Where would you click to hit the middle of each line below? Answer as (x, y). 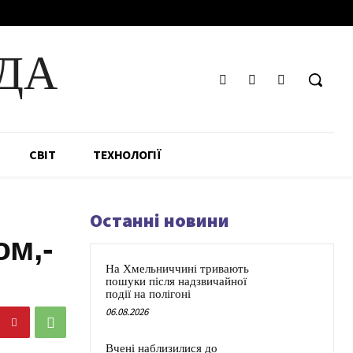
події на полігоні (148, 294)
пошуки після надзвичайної (176, 282)
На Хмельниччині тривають (177, 269)
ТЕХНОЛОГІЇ (127, 155)
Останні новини (160, 221)
